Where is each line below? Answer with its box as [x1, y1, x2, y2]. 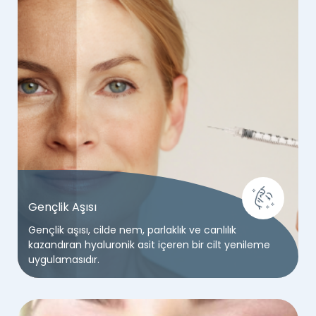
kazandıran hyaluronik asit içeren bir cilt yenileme [28, 237, 270, 252]
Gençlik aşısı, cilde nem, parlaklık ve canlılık [28, 222, 236, 237]
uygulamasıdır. [28, 252, 99, 267]
